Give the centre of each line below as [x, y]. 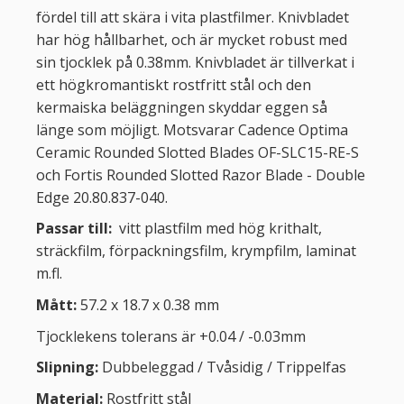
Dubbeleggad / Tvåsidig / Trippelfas [224, 367]
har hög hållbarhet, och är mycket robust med [192, 39]
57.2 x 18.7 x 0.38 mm [150, 304]
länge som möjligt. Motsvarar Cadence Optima [192, 129]
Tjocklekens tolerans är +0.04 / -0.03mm [171, 336]
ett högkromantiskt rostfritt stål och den [174, 84]
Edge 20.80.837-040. [102, 197]
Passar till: [76, 229]
